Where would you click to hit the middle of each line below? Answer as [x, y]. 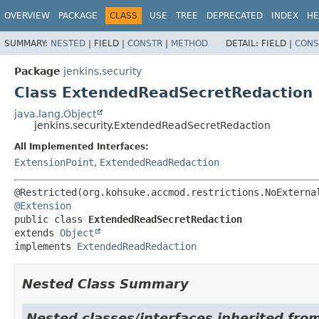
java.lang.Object [55, 114]
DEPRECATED [235, 16]
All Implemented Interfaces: [82, 146]
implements [46, 246]
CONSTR [145, 43]
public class [51, 219]
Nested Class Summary [105, 283]
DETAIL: [244, 43]
